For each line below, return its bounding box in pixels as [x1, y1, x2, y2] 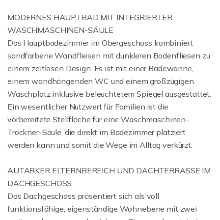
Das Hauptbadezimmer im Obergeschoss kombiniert [7, 38, 193, 48]
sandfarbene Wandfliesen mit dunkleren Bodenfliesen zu [7, 51, 210, 60]
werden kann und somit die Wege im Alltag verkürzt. [7, 140, 192, 150]
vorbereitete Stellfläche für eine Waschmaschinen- [7, 114, 189, 124]
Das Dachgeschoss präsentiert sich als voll [7, 191, 159, 201]
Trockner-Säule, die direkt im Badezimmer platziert [7, 127, 186, 137]
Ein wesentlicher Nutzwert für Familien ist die [7, 102, 168, 111]
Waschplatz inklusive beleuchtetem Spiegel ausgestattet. [7, 89, 212, 99]
